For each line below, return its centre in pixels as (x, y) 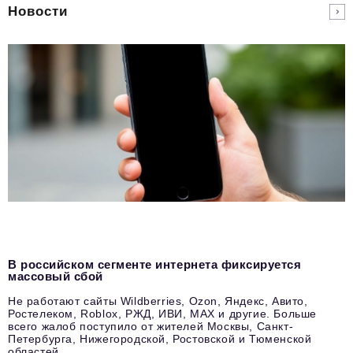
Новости (38, 11)
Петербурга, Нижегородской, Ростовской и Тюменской (160, 338)
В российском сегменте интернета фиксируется (155, 264)
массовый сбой (56, 276)
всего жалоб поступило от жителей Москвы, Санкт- (151, 326)
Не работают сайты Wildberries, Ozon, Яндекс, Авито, (158, 301)
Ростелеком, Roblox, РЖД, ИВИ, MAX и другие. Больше (162, 313)
